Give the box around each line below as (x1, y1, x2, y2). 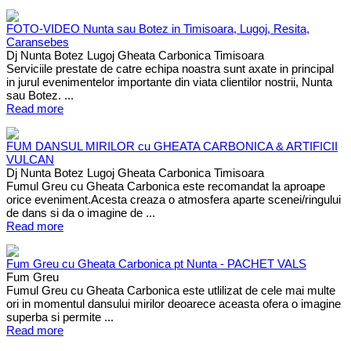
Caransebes (6, 34, 69, 49)
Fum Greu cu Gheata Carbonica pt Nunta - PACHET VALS (6, 256, 306, 270)
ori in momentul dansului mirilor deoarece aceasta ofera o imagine (6, 296, 341, 310)
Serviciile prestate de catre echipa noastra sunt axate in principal (6, 61, 334, 75)
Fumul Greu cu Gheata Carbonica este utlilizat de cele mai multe (6, 283, 335, 297)
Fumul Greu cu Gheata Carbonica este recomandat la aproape (6, 179, 325, 193)
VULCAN (6, 152, 54, 166)
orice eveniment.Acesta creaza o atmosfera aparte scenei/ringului (6, 192, 341, 206)
